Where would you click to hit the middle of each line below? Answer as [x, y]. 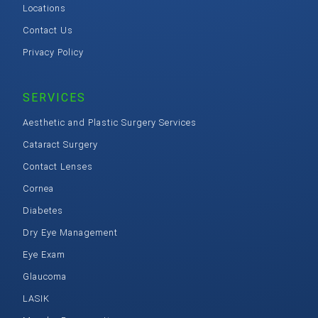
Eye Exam [44, 254]
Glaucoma [45, 276]
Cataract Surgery [60, 144]
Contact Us [48, 30]
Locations [44, 8]
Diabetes [43, 210]
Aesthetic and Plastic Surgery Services [110, 122]
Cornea [38, 188]
